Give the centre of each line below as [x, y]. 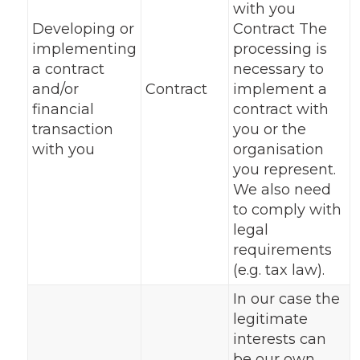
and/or [55, 89]
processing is [280, 49]
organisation [278, 149]
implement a [280, 89]
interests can [279, 339]
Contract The [280, 29]
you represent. [284, 170]
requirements [282, 250]
